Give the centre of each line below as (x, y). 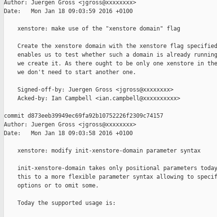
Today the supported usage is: (60, 203)
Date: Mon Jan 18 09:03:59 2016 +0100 (68, 11)
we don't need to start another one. (70, 72)
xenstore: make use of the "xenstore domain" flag (92, 29)
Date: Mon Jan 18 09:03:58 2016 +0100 (68, 133)
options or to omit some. (51, 186)
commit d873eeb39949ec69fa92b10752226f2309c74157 (84, 116)
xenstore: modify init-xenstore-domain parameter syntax (102, 151)
